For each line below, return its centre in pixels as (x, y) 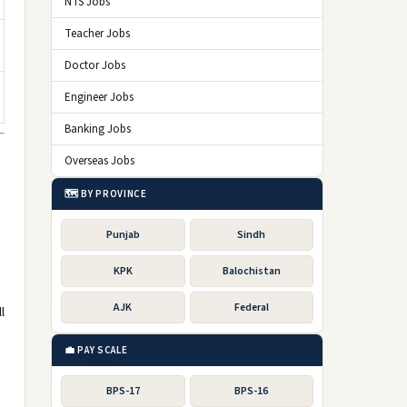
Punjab (123, 235)
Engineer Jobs (99, 97)
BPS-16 (252, 391)
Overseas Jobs (99, 161)
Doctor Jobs (95, 65)
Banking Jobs (98, 129)
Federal (251, 308)
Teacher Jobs (97, 34)
